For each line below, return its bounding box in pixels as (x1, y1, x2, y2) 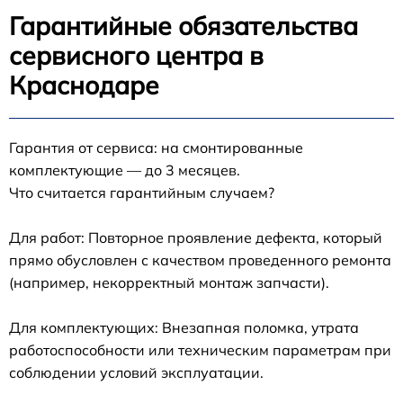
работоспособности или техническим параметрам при (9, 341, 391, 360)
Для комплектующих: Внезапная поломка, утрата (9, 318, 359, 337)
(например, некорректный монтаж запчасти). (9, 273, 329, 292)
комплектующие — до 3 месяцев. (9, 161, 240, 180)
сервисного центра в (9, 40, 264, 72)
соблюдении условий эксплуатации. (9, 363, 264, 382)
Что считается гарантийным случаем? (9, 184, 274, 202)
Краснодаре (9, 69, 159, 102)
